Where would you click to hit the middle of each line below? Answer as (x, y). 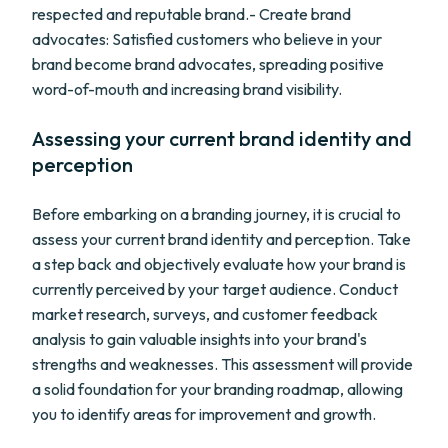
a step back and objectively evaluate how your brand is (219, 264)
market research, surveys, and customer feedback (205, 314)
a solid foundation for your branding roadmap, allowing (217, 389)
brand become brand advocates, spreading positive (208, 64)
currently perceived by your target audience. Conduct (215, 289)
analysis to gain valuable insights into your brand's (199, 339)
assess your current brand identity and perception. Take (221, 239)
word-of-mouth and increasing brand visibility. (187, 89)
